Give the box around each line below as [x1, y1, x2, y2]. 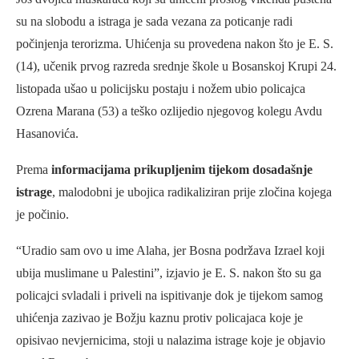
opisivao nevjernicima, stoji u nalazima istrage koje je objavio [16, 333, 325, 348]
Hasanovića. [16, 127, 79, 141]
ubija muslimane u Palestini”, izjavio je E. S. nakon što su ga [16, 266, 321, 280]
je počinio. [16, 208, 69, 222]
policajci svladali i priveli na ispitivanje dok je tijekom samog [16, 288, 323, 303]
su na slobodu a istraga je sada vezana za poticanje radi [16, 14, 292, 29]
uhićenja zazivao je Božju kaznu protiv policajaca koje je [16, 311, 303, 325]
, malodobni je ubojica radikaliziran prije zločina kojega [52, 185, 332, 200]
